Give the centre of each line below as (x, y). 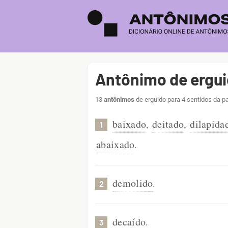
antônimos (119, 99)
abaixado (116, 144)
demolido (133, 183)
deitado (168, 124)
